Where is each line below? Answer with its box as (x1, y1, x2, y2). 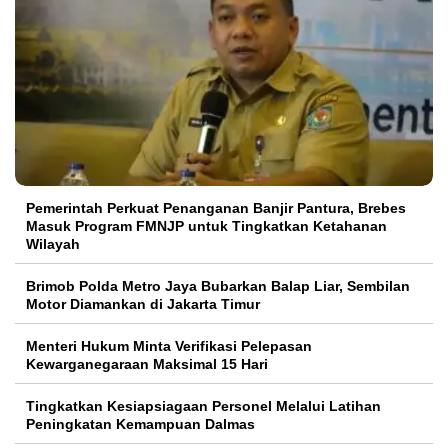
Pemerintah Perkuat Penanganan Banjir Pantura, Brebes (26, 199, 406, 216)
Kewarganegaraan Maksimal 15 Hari (26, 355, 268, 372)
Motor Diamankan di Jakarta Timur (26, 295, 260, 312)
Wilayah (26, 235, 80, 252)
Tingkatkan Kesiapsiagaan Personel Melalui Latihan (26, 397, 381, 414)
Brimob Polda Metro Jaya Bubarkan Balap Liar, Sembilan (26, 277, 410, 294)
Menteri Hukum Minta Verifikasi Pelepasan (26, 337, 312, 354)
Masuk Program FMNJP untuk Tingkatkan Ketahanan (26, 217, 387, 234)
